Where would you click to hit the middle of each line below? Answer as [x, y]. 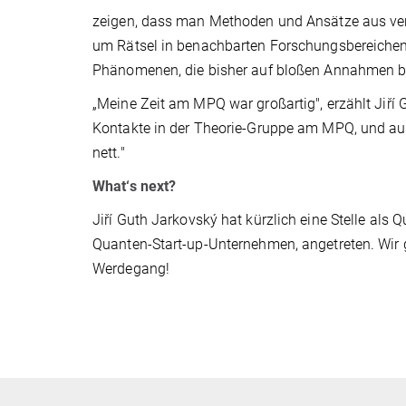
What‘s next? [135, 186]
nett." [109, 152]
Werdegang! [131, 268]
